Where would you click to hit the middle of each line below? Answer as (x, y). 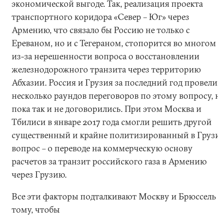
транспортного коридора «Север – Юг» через (100, 17)
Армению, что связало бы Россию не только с (101, 30)
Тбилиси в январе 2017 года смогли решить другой (112, 122)
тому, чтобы (36, 209)
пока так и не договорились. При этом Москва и (107, 109)
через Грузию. (39, 174)
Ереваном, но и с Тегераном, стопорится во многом (114, 43)
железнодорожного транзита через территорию (106, 69)
